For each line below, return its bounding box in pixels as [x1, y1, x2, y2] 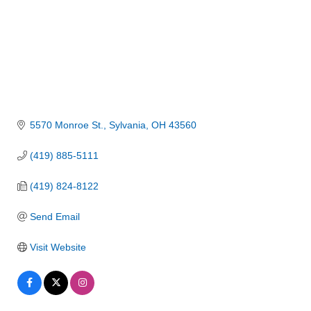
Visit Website [29, 241, 86, 253]
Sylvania [108, 119, 146, 131]
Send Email [29, 210, 80, 222]
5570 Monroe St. [29, 119, 103, 131]
